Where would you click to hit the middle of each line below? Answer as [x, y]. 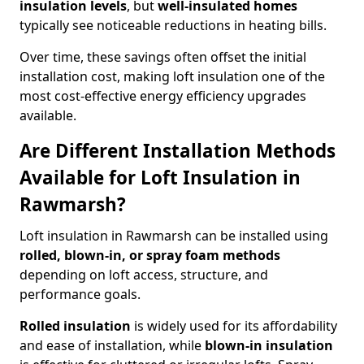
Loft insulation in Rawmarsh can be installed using [174, 236]
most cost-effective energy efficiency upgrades [163, 96]
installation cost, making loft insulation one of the [172, 76]
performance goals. [80, 294]
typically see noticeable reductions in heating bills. [173, 25]
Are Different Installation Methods [178, 151]
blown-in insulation [269, 345]
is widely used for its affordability [234, 326]
